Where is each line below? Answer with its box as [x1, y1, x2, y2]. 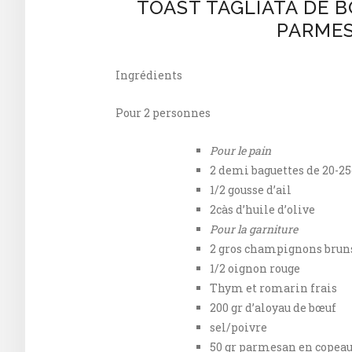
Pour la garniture [210, 222, 298, 236]
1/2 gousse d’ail [210, 182, 291, 197]
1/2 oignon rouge [210, 261, 300, 276]
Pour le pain [210, 143, 271, 158]
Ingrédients [115, 68, 182, 82]
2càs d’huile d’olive [210, 202, 315, 217]
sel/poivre [210, 320, 267, 335]
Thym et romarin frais [210, 280, 337, 295]
